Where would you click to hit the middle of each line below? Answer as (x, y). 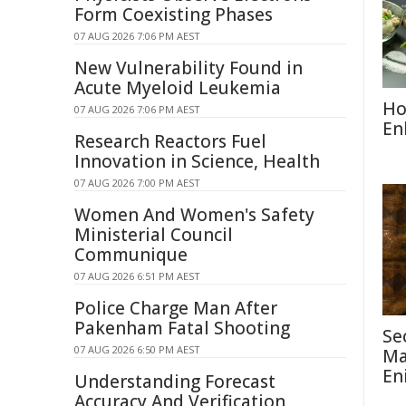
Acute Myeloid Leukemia (178, 88)
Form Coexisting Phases (174, 14)
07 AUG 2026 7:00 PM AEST (137, 183)
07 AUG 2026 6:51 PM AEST (137, 276)
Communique (131, 255)
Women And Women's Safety (194, 215)
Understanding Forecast (175, 382)
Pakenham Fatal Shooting (182, 328)
